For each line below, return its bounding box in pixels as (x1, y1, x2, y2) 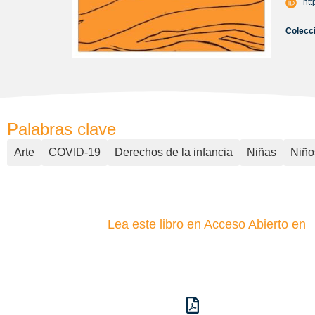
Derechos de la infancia (115, 146, 233, 158)
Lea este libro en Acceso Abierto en (107, 217, 306, 231)
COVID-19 (49, 146, 101, 158)
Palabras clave (7, 120, 116, 139)
